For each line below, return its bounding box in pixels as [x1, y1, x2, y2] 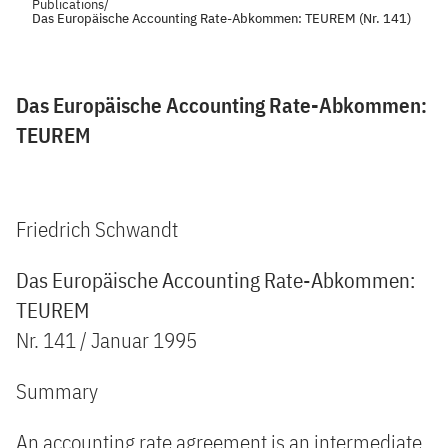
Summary [16, 377, 98, 405]
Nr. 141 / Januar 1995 [16, 326, 197, 354]
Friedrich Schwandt [16, 215, 178, 243]
